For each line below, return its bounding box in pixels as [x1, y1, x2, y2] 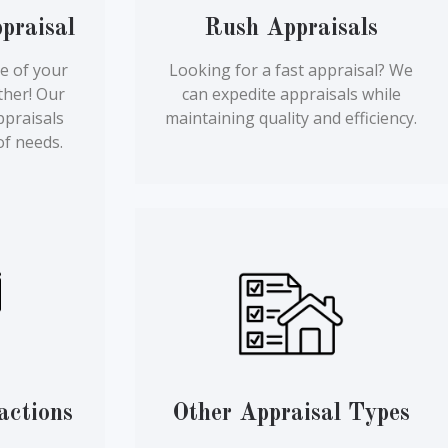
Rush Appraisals [204, 17, 379, 42]
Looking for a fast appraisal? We [169, 59, 414, 82]
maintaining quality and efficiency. [165, 107, 418, 130]
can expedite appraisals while [181, 83, 401, 106]
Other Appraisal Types [172, 402, 411, 427]
